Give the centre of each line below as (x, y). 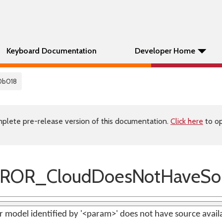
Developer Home (165, 51)
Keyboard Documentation (52, 51)
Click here (187, 121)
